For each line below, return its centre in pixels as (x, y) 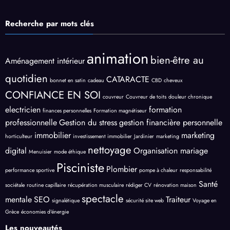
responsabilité (196, 170)
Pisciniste (80, 168)
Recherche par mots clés (50, 24)
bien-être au (177, 60)
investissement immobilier (102, 137)
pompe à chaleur (158, 170)
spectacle (103, 199)
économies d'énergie (45, 212)
